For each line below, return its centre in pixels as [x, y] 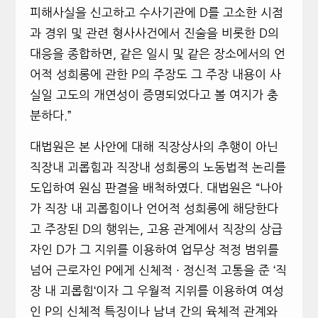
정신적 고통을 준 [228, 270]
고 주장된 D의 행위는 [84, 229]
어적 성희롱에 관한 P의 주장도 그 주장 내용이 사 [155, 75]
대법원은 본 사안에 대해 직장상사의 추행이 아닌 [154, 147]
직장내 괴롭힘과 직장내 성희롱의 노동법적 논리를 [158, 168]
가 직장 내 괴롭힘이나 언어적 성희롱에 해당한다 [154, 209]
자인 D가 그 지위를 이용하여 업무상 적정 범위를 [154, 250]
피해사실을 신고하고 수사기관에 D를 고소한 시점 [156, 13]
